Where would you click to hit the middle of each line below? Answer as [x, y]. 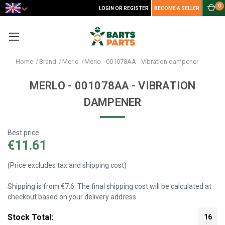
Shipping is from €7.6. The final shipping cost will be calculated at [109, 187]
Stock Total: [30, 217]
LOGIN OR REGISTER [124, 8]
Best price [23, 132]
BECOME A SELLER [177, 8]
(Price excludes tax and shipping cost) [67, 165]
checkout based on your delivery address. [73, 197]
